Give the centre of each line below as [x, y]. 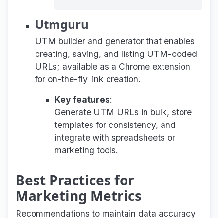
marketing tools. [86, 150]
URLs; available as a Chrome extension [113, 66]
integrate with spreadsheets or [115, 137]
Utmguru [62, 24]
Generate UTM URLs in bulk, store [123, 112]
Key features [82, 99]
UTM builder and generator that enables [115, 41]
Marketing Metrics [79, 195]
